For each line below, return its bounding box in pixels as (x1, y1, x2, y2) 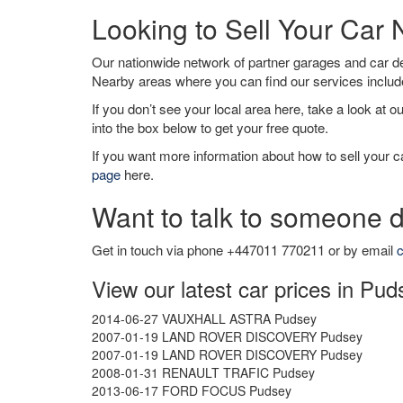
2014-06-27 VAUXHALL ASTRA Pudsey (92, 309, 317, 327)
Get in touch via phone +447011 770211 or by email (92, 240, 397, 259)
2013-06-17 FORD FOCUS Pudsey (92, 381, 291, 399)
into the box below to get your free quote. (92, 118, 328, 137)
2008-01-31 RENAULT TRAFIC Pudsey (92, 363, 315, 381)
